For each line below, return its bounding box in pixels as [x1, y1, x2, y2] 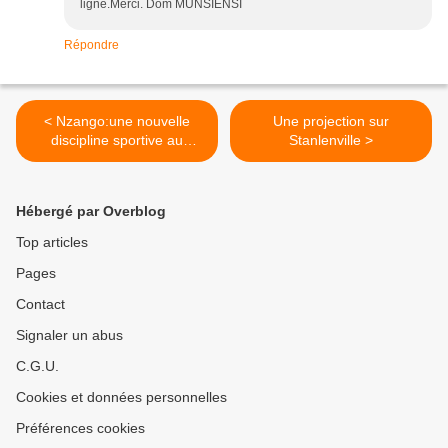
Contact [16, 296, 65, 313]
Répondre [64, 38, 119, 53]
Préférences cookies [16, 420, 145, 437]
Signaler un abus [16, 327, 123, 344]
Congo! [94, 151, 140, 168]
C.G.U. [16, 358, 59, 375]
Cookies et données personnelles [16, 389, 227, 406]
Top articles [16, 234, 88, 251]
